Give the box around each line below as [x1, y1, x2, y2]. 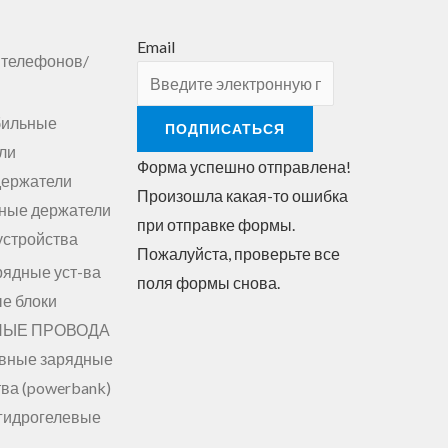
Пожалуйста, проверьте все [136, 243, 340, 263]
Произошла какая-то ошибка [136, 185, 348, 205]
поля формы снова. [136, 272, 280, 292]
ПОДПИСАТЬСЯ [164, 119, 285, 137]
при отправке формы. [136, 214, 295, 234]
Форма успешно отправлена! [136, 156, 351, 176]
